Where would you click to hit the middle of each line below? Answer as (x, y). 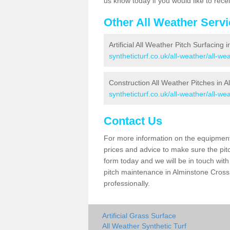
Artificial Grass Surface (139, 216)
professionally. (128, 183)
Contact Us (133, 121)
